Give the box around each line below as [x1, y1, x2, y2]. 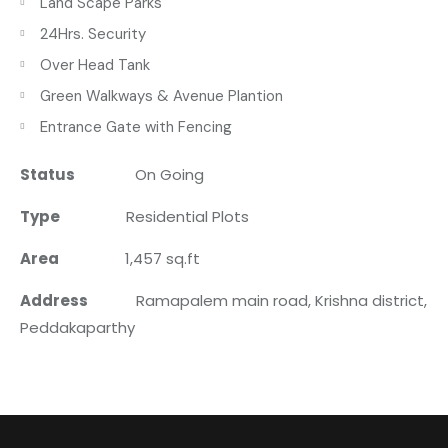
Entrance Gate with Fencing [40, 116, 232, 137]
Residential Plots [126, 205, 249, 227]
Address [20, 289, 136, 311]
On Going [75, 163, 204, 185]
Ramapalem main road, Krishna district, [136, 289, 427, 311]
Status [20, 163, 75, 185]
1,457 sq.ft [125, 247, 200, 269]
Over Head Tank [40, 54, 150, 75]
